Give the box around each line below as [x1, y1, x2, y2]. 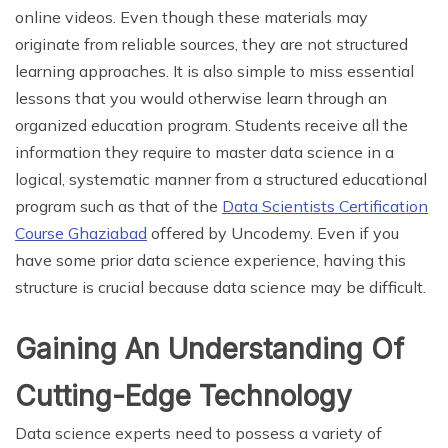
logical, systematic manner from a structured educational [15, 168, 427, 189]
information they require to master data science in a [15, 141, 394, 162]
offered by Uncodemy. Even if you [147, 222, 399, 243]
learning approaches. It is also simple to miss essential [15, 60, 414, 81]
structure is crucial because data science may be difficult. [15, 276, 426, 297]
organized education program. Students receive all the [15, 114, 408, 135]
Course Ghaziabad [15, 222, 147, 243]
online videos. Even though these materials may [15, 6, 368, 27]
